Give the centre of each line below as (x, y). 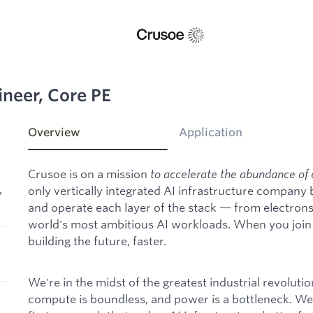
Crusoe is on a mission (89, 174)
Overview (54, 132)
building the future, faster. (97, 241)
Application (211, 132)
